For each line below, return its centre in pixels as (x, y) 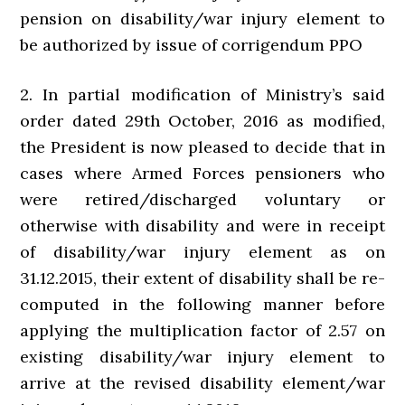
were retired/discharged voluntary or (202, 200)
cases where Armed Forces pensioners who (202, 174)
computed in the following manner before (202, 305)
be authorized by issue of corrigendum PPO (192, 45)
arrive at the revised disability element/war (202, 383)
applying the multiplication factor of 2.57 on (202, 331)
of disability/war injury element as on (202, 252)
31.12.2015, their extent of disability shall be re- (202, 278)
